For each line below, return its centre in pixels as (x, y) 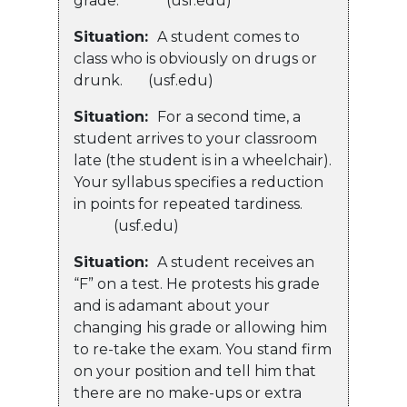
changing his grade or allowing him (200, 328)
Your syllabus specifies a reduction (199, 183)
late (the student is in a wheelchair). (203, 161)
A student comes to (228, 37)
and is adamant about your (172, 306)
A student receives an (236, 263)
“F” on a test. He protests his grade (197, 284)
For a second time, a (229, 117)
